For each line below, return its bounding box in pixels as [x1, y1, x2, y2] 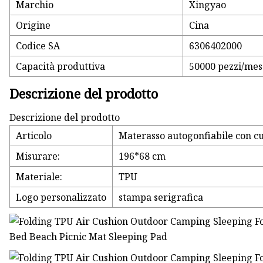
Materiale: [16, 170, 63, 184]
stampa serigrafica [119, 191, 204, 204]
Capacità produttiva [16, 60, 106, 73]
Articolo [16, 129, 52, 143]
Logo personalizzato [16, 191, 107, 204]
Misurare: [16, 150, 60, 163]
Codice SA [16, 39, 60, 53]
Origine [16, 19, 51, 32]
